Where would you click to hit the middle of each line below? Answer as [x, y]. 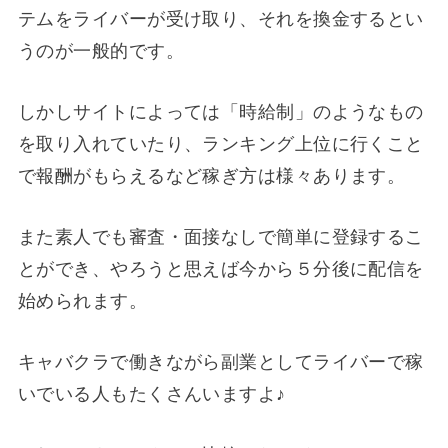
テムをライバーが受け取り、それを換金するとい [220, 19]
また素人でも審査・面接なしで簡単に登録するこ [220, 236]
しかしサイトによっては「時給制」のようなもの [220, 112]
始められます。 [82, 300]
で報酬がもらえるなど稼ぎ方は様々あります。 [211, 176]
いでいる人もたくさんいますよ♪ [151, 393]
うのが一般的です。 [100, 51]
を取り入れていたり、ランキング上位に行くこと [220, 144]
